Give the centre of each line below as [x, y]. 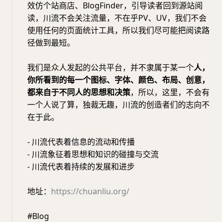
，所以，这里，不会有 [170, 92]
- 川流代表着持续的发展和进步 [81, 167]
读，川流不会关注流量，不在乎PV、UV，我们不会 [117, 18]
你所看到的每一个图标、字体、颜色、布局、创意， [118, 80]
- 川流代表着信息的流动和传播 [81, 142]
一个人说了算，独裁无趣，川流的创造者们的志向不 [118, 105]
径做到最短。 [51, 43]
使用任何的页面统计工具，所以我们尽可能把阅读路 [118, 30]
